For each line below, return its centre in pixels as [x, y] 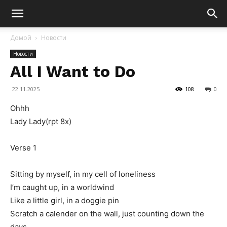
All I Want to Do [73, 71]
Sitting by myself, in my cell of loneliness [83, 174]
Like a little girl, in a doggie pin [65, 200]
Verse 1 [23, 148]
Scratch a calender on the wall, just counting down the [107, 214]
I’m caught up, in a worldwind [62, 187]
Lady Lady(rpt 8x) [41, 121]
